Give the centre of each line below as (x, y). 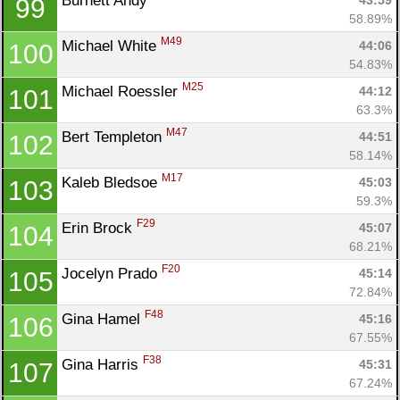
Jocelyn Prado (112, 273)
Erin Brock (99, 228)
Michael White (111, 46)
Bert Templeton (114, 137)
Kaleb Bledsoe (112, 182)
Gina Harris (102, 364)
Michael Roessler (122, 91)
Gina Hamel (103, 319)
